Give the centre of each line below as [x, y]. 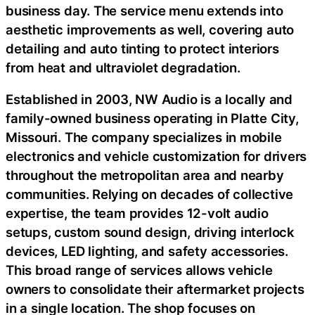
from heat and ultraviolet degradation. [123, 67]
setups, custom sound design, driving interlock [150, 232]
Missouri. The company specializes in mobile [144, 137]
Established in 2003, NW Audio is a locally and [149, 99]
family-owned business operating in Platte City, [152, 118]
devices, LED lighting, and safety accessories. [147, 251]
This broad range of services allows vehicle [139, 270]
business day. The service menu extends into [144, 10]
